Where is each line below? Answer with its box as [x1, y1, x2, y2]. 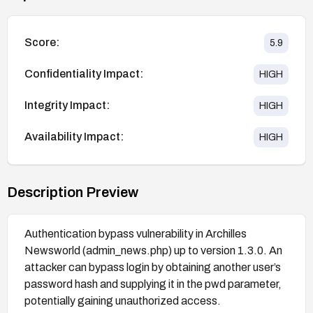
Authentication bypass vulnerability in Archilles [24, 227, 247, 240]
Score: [24, 36, 59, 49]
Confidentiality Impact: [24, 68, 143, 80]
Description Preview [7, 184, 138, 200]
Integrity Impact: [24, 99, 110, 112]
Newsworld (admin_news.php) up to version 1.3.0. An [24, 244, 282, 256]
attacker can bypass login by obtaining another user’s [24, 261, 281, 273]
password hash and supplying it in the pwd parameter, [24, 277, 282, 290]
